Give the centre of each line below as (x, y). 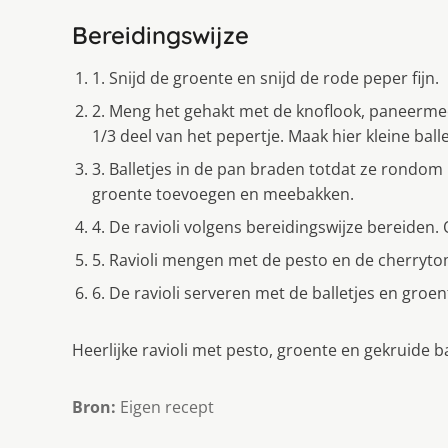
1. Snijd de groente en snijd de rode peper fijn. (265, 77)
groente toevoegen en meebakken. (223, 193)
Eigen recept (165, 406)
